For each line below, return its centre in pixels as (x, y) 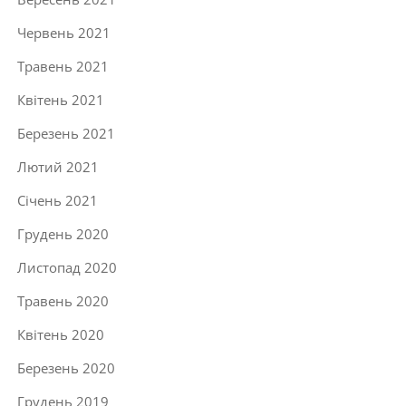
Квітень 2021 (61, 99)
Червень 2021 (64, 32)
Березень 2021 (66, 133)
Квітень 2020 (61, 334)
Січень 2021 (58, 200)
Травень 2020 (63, 300)
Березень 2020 (66, 367)
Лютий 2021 (58, 166)
